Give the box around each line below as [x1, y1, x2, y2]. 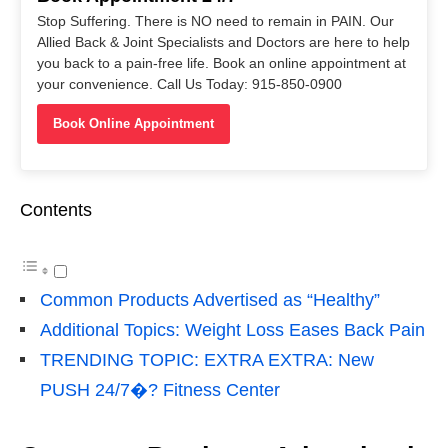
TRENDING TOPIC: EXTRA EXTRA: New [40, 350, 374, 371]
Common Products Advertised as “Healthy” [40, 290, 380, 311]
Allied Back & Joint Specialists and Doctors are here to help [37, 34, 410, 51]
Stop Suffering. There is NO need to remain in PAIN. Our [37, 13, 394, 30]
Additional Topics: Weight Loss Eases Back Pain [40, 320, 425, 341]
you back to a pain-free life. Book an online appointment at [37, 55, 406, 72]
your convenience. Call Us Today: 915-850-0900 [37, 76, 342, 93]
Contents [20, 200, 92, 221]
